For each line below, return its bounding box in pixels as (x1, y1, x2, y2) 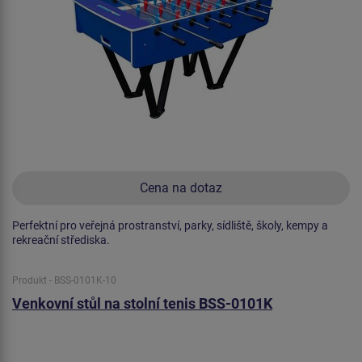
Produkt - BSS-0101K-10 (12, 274, 116, 286)
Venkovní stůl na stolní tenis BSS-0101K (12, 294, 272, 312)
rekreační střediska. (12, 233, 110, 246)
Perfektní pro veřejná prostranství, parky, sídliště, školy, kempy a (12, 218, 328, 232)
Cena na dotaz (140, 179, 222, 196)
